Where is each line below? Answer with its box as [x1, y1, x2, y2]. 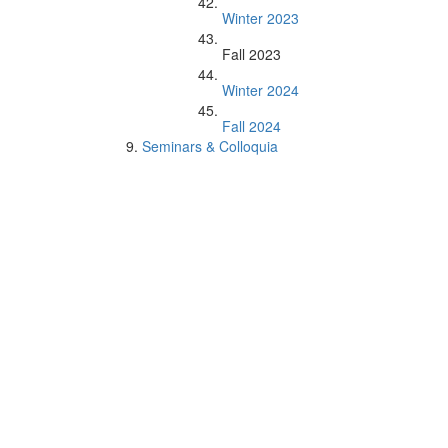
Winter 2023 [222, 8, 299, 28]
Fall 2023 [222, 44, 281, 64]
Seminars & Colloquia [142, 136, 278, 156]
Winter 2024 [222, 80, 299, 100]
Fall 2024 [222, 116, 281, 136]
